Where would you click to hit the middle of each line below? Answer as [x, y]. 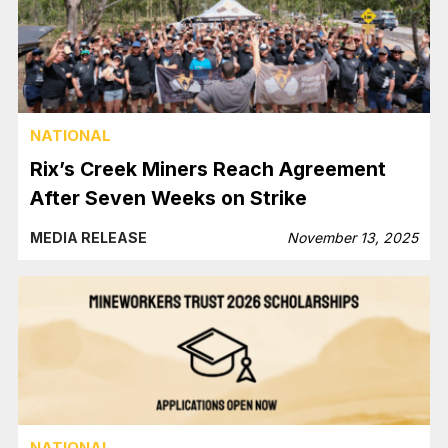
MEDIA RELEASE [89, 237]
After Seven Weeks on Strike [169, 197]
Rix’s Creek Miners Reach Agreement [208, 168]
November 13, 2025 [352, 237]
